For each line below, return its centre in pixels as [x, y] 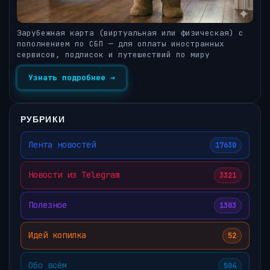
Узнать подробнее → [72, 78]
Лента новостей [62, 145]
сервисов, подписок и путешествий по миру [113, 54]
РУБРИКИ [43, 119]
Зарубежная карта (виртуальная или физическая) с [130, 33]
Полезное [48, 205]
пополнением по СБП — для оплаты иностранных [121, 43]
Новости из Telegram [74, 175]
